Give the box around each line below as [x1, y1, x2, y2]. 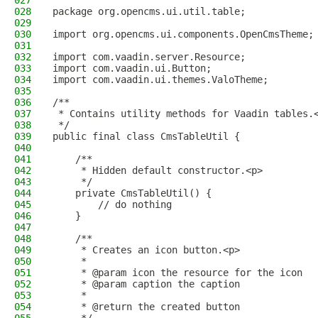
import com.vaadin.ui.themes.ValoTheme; [53, 74, 268, 85]
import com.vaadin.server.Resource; [53, 51, 246, 62]
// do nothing [53, 199, 172, 210]
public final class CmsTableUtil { [53, 131, 240, 142]
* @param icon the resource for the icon [53, 267, 302, 278]
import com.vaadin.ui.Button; [53, 62, 212, 74]
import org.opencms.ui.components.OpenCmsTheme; [53, 28, 314, 40]
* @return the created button [53, 301, 240, 312]
